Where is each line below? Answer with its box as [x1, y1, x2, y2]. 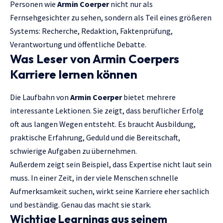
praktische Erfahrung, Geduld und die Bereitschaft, [10, 132, 180, 142]
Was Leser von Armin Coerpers [10, 51, 179, 67]
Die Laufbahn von [10, 92, 70, 102]
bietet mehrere [122, 92, 176, 102]
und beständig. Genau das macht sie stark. [10, 199, 151, 210]
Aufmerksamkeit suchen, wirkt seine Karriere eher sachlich [10, 186, 209, 196]
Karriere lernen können [10, 67, 137, 82]
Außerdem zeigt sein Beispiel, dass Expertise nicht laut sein [10, 159, 212, 169]
